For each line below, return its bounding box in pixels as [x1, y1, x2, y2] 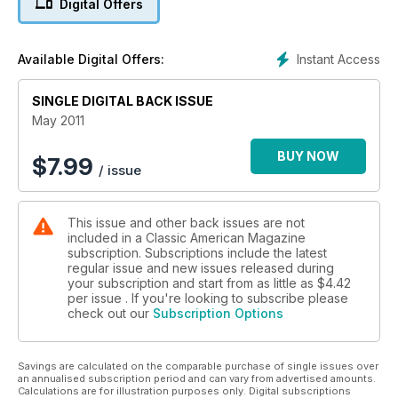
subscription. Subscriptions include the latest [68, 244, 327, 260]
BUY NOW [277, 147, 339, 163]
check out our [68, 305, 153, 321]
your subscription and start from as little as [68, 275, 317, 291]
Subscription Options [153, 305, 283, 321]
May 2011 [32, 112, 84, 128]
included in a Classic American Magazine [68, 229, 306, 245]
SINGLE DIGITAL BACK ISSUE [32, 92, 213, 108]
